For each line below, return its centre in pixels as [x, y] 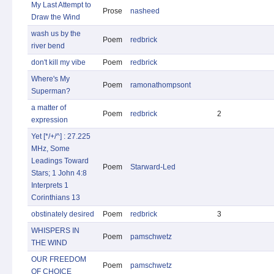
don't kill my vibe [58, 62]
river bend [48, 46]
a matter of [49, 108]
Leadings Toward [60, 161]
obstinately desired [63, 214]
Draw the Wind [56, 17]
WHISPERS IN [55, 231]
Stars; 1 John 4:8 [59, 173]
